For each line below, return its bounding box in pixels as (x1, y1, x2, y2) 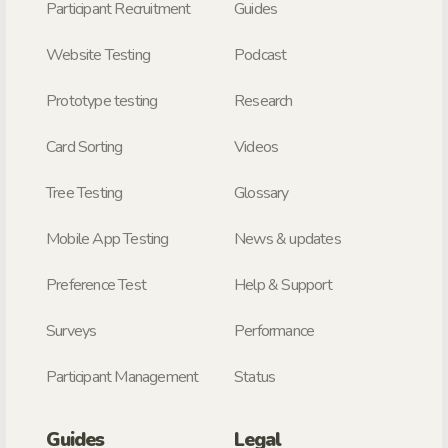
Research (234, 90, 293, 113)
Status (234, 366, 276, 389)
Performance (234, 320, 315, 343)
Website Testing (46, 44, 150, 67)
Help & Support (234, 274, 332, 297)
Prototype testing (46, 90, 158, 113)
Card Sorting (46, 136, 123, 159)
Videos (234, 136, 279, 159)
